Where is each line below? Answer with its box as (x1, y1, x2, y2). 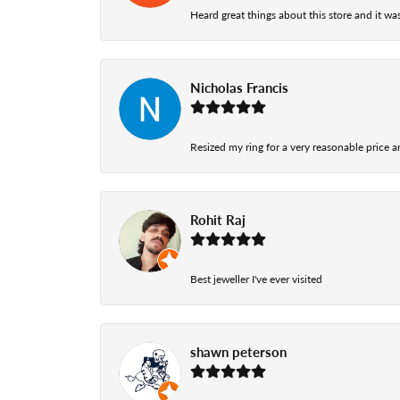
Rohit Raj (190, 210, 246, 230)
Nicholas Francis (190, 78, 288, 98)
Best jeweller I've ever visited (190, 271, 322, 287)
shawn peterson (190, 342, 287, 362)
